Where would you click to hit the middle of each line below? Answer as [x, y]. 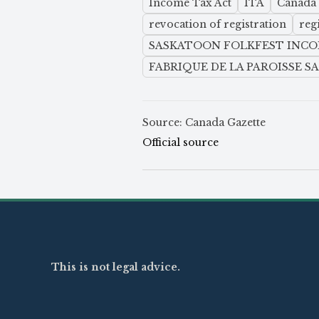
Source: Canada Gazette [204, 123]
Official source [181, 143]
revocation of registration [218, 25]
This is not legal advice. [116, 267]
